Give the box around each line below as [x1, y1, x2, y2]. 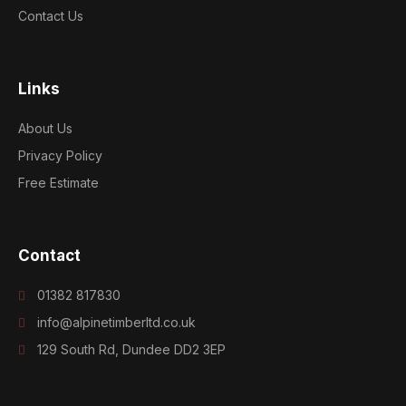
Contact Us [18, 8, 83, 24]
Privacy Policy [18, 148, 102, 164]
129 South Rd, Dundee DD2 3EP [37, 342, 227, 358]
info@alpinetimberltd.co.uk [37, 314, 197, 331]
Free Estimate [18, 175, 99, 191]
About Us [18, 121, 72, 137]
